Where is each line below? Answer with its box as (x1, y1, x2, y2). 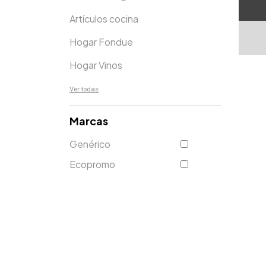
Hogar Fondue (69, 36, 133, 48)
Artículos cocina (69, 12, 138, 25)
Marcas (69, 114, 108, 128)
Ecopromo (69, 158, 115, 170)
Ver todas (69, 85, 99, 94)
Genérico (69, 138, 110, 150)
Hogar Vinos (69, 59, 122, 71)
